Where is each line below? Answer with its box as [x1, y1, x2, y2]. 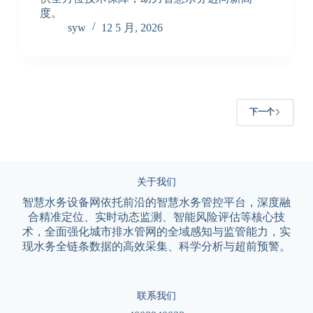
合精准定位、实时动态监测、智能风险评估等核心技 [27, 211, 285, 223]
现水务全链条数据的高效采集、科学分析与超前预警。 [22, 240, 291, 252]
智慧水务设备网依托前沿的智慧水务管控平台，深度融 [22, 196, 291, 208]
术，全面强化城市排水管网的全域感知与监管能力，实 [22, 226, 291, 238]
